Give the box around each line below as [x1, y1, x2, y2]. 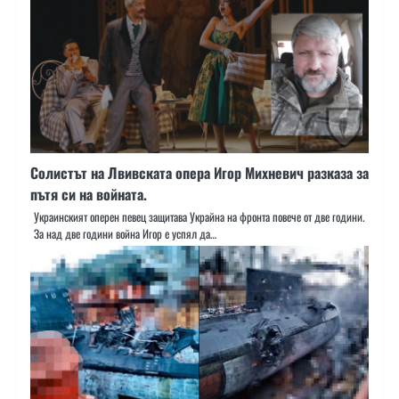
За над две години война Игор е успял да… [34, 224, 216, 242]
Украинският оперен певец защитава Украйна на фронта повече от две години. [34, 208, 364, 225]
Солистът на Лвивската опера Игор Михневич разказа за [30, 161, 369, 183]
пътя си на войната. [30, 183, 147, 205]
